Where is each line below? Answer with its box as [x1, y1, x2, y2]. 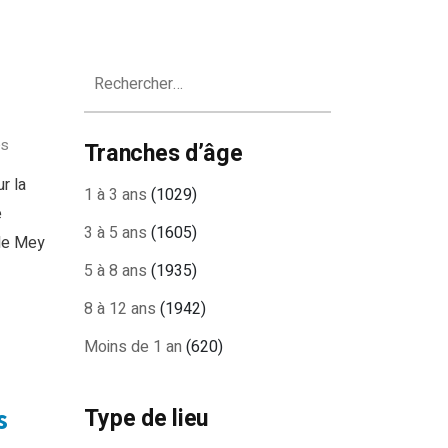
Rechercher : [82, 56, 169, 80]
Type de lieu [83, 402, 209, 436]
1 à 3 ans [83, 183, 147, 207]
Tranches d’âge [83, 137, 243, 171]
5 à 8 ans [83, 259, 147, 283]
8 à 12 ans [83, 297, 156, 321]
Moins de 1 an [83, 335, 182, 359]
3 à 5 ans [83, 221, 147, 245]
